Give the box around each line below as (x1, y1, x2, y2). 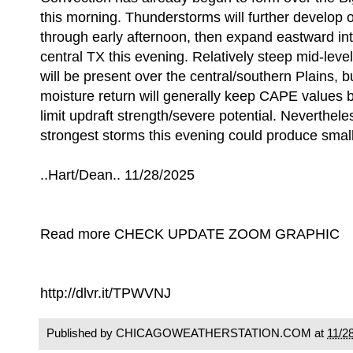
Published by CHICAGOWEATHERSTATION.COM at (46, 325, 327, 340)
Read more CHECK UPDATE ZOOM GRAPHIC (40, 225, 340, 243)
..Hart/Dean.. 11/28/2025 (40, 166, 195, 184)
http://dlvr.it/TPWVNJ (40, 284, 171, 302)
